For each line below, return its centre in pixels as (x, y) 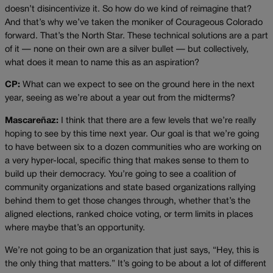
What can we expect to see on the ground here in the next (137, 85)
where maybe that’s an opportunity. (76, 229)
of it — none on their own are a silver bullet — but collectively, (127, 49)
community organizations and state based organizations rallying (130, 188)
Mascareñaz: (32, 121)
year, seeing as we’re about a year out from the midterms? (120, 99)
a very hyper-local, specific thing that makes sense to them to (127, 161)
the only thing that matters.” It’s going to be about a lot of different (136, 264)
